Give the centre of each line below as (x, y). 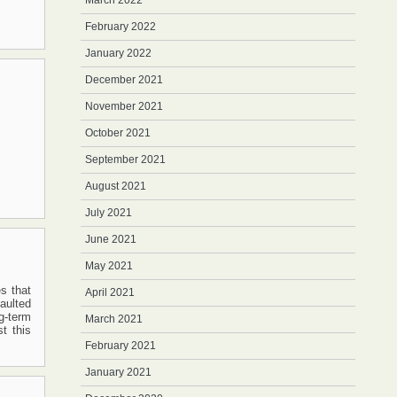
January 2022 (118, 53)
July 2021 (109, 213)
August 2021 (116, 186)
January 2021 (118, 372)
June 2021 (111, 239)
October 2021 (118, 133)
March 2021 (114, 319)
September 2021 (125, 160)
